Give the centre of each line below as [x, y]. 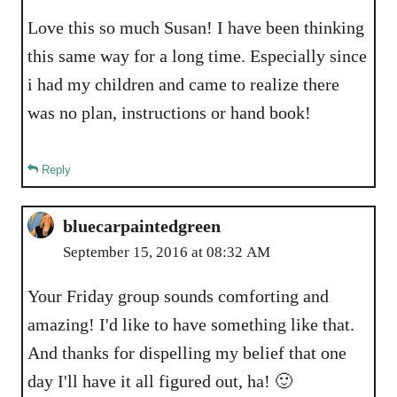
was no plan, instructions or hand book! [169, 112]
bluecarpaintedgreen [142, 226]
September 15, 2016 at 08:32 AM [167, 252]
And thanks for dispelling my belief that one [187, 352]
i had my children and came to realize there [183, 84]
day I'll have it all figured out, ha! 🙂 [160, 381]
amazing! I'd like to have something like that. [191, 324]
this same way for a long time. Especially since [139, 55]
